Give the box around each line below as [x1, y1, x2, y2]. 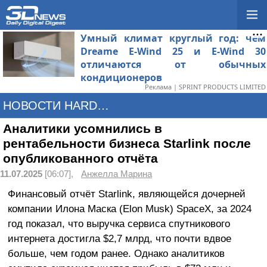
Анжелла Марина [81, 169, 152, 179]
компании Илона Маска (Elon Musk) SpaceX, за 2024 [7, 202, 252, 215]
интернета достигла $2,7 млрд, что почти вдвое [7, 232, 231, 244]
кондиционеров [80, 71, 162, 84]
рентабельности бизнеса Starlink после [3, 136, 251, 151]
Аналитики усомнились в [3, 122, 162, 136]
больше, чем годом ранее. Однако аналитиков [7, 247, 225, 259]
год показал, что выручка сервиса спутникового [7, 217, 230, 229]
